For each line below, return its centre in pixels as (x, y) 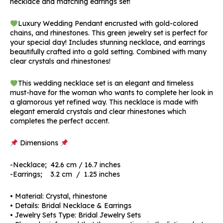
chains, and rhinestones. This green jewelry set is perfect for (109, 33)
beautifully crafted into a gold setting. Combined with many (108, 52)
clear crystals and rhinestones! (60, 61)
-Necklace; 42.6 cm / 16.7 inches (65, 165)
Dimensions (39, 143)
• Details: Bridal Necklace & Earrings (71, 206)
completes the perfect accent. (60, 121)
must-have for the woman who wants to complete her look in (111, 93)
